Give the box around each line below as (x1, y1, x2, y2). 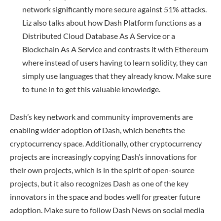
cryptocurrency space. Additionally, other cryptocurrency (10, 139, 202, 148)
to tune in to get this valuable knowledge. (22, 84, 160, 94)
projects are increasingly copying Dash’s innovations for (10, 152, 197, 162)
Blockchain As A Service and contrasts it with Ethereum (22, 44, 208, 54)
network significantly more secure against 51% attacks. (22, 4, 207, 14)
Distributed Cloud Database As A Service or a (22, 31, 175, 41)
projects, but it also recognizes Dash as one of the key (10, 179, 188, 188)
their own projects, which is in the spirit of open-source (10, 165, 194, 175)
